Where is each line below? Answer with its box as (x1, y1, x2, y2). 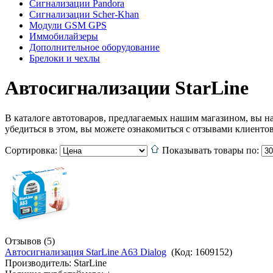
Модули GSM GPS (29, 19, 107, 30)
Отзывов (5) (5, 235, 55, 246)
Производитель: (5, 257, 74, 268)
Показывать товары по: (162, 144, 261, 155)
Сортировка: (5, 144, 60, 155)
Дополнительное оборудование (29, 41, 160, 52)
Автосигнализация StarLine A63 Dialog (5, 246, 166, 257)
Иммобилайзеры (29, 30, 98, 41)
